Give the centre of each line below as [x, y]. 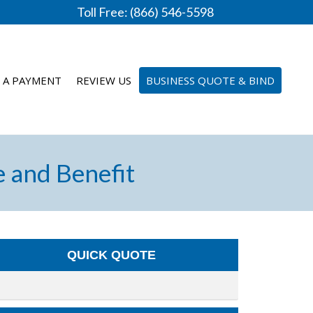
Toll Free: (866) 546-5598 [145, 12]
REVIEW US [104, 81]
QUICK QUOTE [112, 255]
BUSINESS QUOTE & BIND [211, 81]
